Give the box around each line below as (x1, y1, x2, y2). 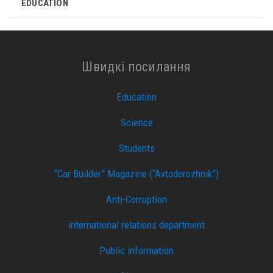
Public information (99, 244, 174, 257)
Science (120, 116, 153, 129)
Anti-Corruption (106, 193, 167, 205)
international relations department (68, 219, 205, 231)
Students (118, 142, 155, 154)
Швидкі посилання (82, 58, 191, 74)
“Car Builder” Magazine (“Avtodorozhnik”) (54, 168, 219, 180)
